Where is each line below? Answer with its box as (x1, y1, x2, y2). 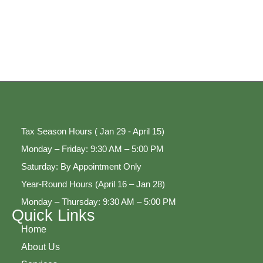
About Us (21, 242, 60, 252)
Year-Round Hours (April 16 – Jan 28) (21, 179, 165, 190)
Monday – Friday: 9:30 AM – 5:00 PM (21, 144, 164, 154)
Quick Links (12, 207, 95, 225)
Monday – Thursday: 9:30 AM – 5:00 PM (21, 197, 176, 207)
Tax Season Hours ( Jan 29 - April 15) (21, 126, 164, 137)
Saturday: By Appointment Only (21, 161, 141, 172)
